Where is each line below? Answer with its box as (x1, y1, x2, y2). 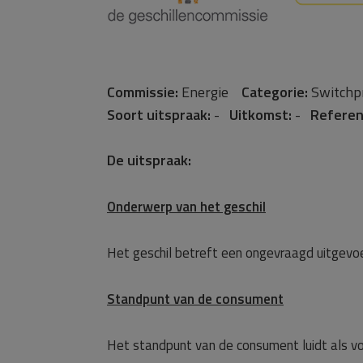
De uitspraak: (107, 149, 191, 171)
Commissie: (107, 81, 178, 103)
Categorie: (241, 81, 308, 103)
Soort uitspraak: (107, 104, 211, 126)
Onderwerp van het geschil (107, 196, 266, 217)
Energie (178, 81, 241, 103)
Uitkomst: (229, 104, 292, 126)
